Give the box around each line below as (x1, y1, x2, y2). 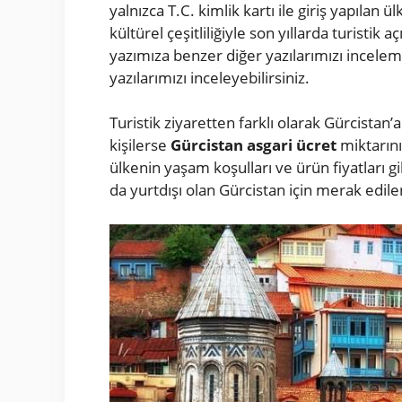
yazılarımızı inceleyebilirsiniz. (109, 66, 310, 88)
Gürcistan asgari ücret (170, 135, 336, 156)
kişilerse (109, 135, 170, 156)
